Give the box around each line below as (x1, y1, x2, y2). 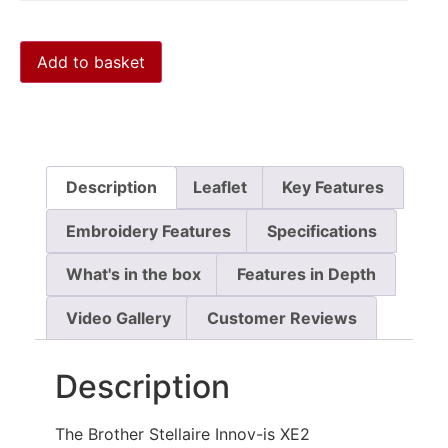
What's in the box (66, 264, 202, 285)
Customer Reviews (206, 308, 357, 329)
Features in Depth (236, 264, 376, 285)
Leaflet (192, 177, 247, 198)
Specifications (266, 220, 377, 241)
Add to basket (37, 51, 145, 72)
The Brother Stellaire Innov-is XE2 (55, 423, 310, 444)
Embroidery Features (66, 220, 232, 241)
